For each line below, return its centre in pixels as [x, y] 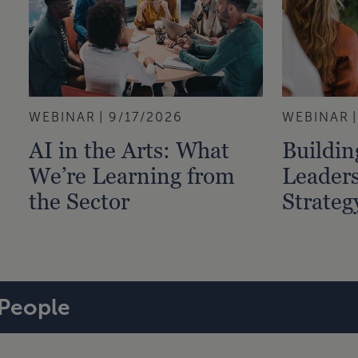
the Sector [80, 201]
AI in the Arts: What [129, 150]
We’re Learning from [132, 175]
